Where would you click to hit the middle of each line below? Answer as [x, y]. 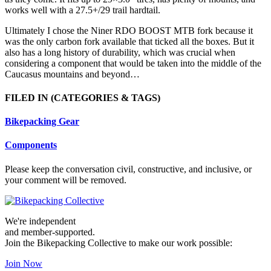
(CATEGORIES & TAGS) [106, 97]
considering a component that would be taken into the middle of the [133, 63]
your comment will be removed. [66, 180]
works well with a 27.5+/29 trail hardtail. [83, 10]
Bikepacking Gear [42, 122]
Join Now [24, 263]
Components [31, 145]
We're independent [40, 221]
